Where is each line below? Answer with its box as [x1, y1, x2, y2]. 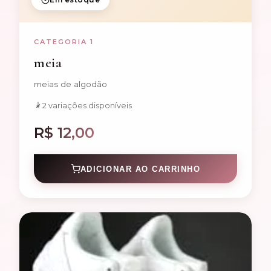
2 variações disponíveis [42, 101, 132, 111]
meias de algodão [34, 79, 107, 90]
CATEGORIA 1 [34, 38, 94, 47]
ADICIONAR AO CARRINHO [80, 164, 201, 174]
